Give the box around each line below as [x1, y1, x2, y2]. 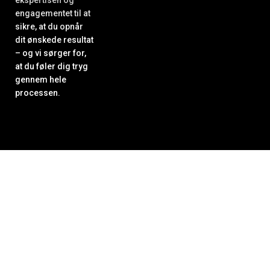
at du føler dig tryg [15, 61, 88, 71]
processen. [15, 87, 62, 98]
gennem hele [15, 74, 66, 84]
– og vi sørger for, [15, 48, 86, 58]
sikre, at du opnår [15, 21, 83, 31]
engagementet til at [15, 8, 90, 18]
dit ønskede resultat [15, 34, 93, 45]
